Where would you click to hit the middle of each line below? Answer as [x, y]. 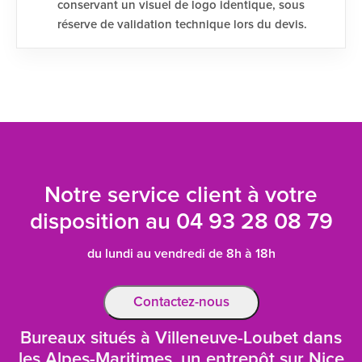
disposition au [103, 222]
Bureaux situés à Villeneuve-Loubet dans [181, 339]
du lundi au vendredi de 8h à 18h [181, 254]
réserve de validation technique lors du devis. [182, 25]
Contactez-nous [181, 303]
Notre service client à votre [181, 196]
